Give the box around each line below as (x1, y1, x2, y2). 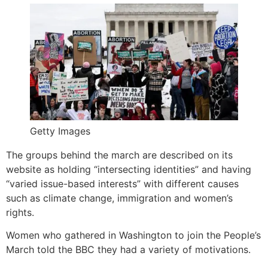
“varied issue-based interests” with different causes (6, 177, 239, 190)
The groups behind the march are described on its (6, 148, 233, 161)
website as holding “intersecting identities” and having (6, 163, 251, 175)
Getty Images (30, 124, 90, 137)
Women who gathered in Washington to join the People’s (6, 229, 261, 241)
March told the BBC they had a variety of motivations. (6, 243, 251, 255)
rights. (6, 206, 34, 218)
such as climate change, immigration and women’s (6, 191, 233, 204)
